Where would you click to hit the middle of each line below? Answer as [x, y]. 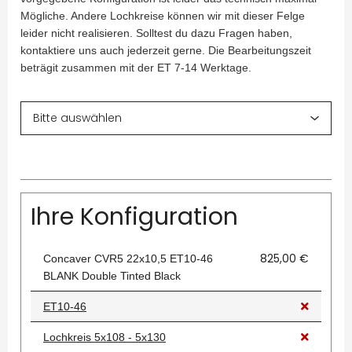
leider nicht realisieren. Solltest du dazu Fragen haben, [156, 33]
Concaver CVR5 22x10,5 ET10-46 [128, 259]
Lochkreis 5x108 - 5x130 [104, 337]
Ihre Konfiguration [134, 217]
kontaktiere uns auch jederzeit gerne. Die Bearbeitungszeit [166, 51]
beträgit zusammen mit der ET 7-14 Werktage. [136, 68]
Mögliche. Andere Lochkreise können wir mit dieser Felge [163, 16]
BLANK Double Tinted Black [112, 276]
